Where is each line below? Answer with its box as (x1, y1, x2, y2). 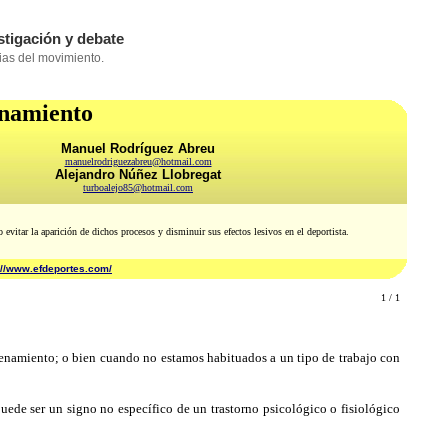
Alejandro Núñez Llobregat (55, 167, 221, 182)
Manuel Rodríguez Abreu (61, 141, 215, 156)
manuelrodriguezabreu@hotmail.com (64, 156, 212, 167)
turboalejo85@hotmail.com (83, 182, 193, 193)
